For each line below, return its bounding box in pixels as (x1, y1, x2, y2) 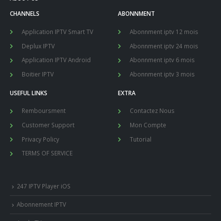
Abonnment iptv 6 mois (130, 56, 195, 64)
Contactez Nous (130, 107, 175, 115)
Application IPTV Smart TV (22, 27, 93, 36)
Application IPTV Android (22, 56, 91, 64)
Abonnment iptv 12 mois (130, 27, 198, 36)
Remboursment (22, 107, 66, 115)
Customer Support (22, 121, 74, 129)
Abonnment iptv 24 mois (130, 41, 198, 50)
